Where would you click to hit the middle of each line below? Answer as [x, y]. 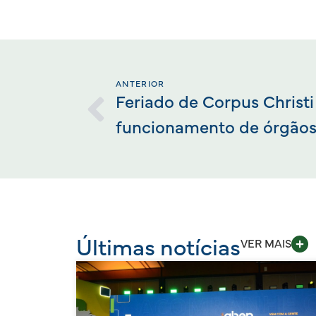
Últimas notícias [158, 249]
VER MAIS [266, 244]
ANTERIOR [140, 84]
